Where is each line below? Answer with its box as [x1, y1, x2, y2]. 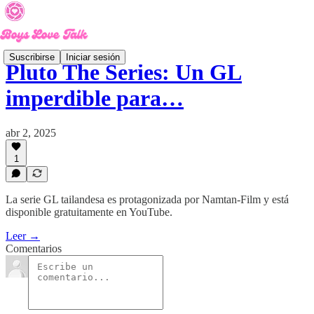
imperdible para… [6, 86, 184, 111]
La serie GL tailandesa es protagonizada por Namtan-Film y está [6, 193, 289, 205]
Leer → [6, 230, 40, 242]
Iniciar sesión [66, 51, 120, 62]
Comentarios [6, 243, 62, 254]
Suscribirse [9, 51, 55, 62]
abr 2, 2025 [6, 126, 56, 139]
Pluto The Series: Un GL [6, 60, 242, 86]
